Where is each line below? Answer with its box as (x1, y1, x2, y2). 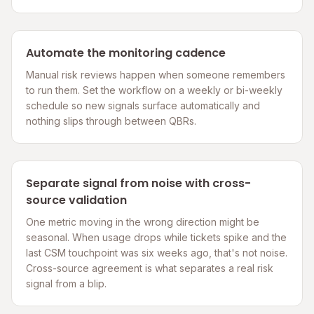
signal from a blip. (26, 278, 107, 290)
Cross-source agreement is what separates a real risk (26, 262, 273, 275)
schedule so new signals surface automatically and (26, 100, 260, 112)
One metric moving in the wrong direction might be (26, 216, 259, 228)
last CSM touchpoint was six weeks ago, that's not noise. (26, 247, 287, 259)
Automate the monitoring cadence (26, 45, 226, 62)
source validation (26, 192, 127, 209)
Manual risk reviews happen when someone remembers (26, 69, 285, 81)
